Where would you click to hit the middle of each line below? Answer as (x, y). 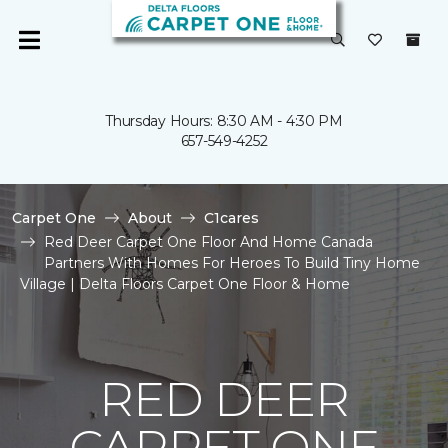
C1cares (231, 218)
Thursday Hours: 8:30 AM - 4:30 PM (224, 121)
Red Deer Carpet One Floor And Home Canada (208, 242)
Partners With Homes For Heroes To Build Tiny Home (232, 263)
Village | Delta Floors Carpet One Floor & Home (185, 284)
